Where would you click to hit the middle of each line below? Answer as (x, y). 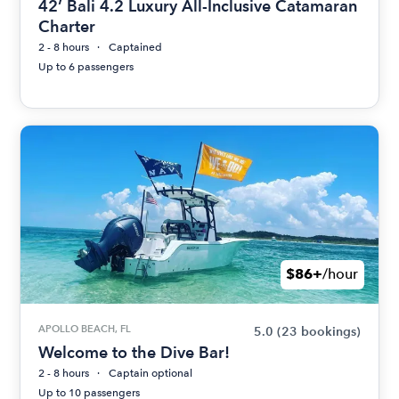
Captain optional (151, 373)
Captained (136, 47)
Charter (67, 26)
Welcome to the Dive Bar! (134, 352)
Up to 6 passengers (86, 66)
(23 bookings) (318, 331)
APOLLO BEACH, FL (85, 328)
